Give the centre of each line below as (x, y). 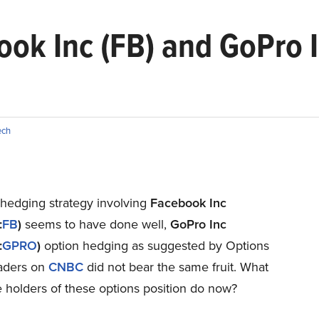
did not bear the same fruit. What (176, 267)
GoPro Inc (198, 224)
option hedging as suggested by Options (155, 246)
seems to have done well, (95, 224)
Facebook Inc (188, 203)
